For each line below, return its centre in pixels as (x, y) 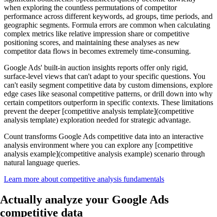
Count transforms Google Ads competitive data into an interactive (104, 137)
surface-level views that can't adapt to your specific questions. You (105, 77)
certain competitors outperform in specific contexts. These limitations (108, 103)
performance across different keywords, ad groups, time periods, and (108, 16)
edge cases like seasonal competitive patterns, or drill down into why (108, 94)
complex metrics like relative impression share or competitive (97, 34)
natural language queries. (42, 163)
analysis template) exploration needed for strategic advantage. (97, 120)
